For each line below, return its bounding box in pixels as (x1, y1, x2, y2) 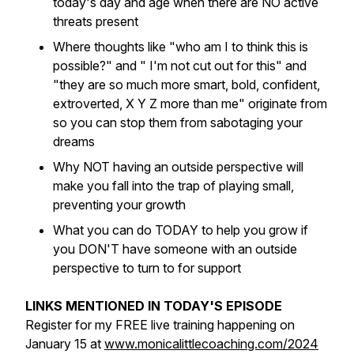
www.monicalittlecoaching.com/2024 (104, 336, 318, 352)
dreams (53, 134, 95, 149)
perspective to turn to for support (53, 260, 241, 276)
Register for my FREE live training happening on (25, 317, 295, 333)
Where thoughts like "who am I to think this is (53, 39, 308, 55)
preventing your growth (53, 197, 186, 213)
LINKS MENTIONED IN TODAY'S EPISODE (25, 298, 282, 314)
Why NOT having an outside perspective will (53, 159, 303, 175)
